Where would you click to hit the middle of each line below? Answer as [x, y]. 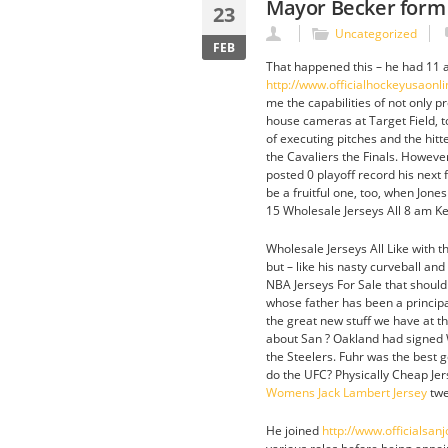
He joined [294, 430]
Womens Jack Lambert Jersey [346, 392]
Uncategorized [376, 33]
